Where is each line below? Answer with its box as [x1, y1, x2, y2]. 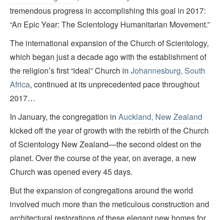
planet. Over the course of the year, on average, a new [10, 152, 196, 164]
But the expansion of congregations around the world [10, 185, 193, 196]
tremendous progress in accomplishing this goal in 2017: [10, 5, 206, 17]
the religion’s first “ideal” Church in [10, 65, 131, 77]
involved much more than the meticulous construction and [10, 198, 209, 210]
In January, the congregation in [10, 111, 118, 123]
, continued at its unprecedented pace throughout [30, 79, 199, 90]
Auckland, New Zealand [118, 111, 202, 123]
